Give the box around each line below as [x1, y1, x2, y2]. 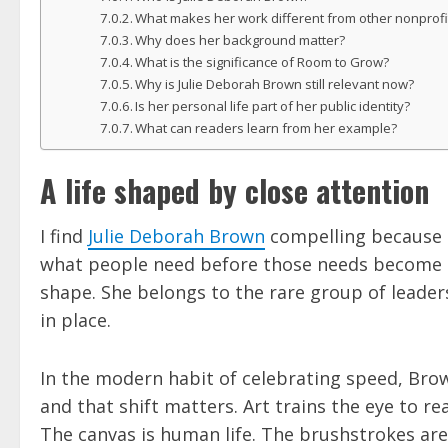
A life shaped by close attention [40, 168, 429, 214]
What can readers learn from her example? [135, 119, 398, 138]
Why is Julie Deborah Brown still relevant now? [135, 75, 415, 94]
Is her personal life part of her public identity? [135, 97, 411, 116]
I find [40, 224, 88, 249]
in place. [40, 308, 111, 333]
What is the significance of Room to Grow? [135, 53, 390, 72]
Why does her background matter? [135, 31, 346, 50]
